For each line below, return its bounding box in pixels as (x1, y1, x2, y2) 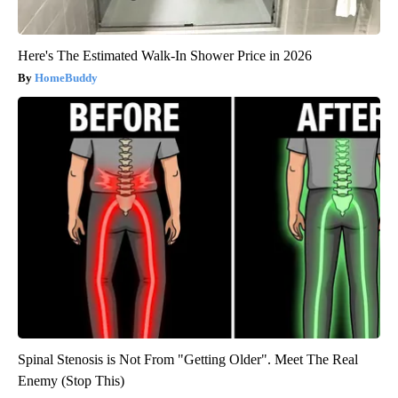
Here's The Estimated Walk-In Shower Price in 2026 (18, 47, 312, 63)
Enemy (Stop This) (18, 372, 124, 388)
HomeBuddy (35, 70, 98, 84)
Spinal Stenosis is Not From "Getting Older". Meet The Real (18, 351, 358, 367)
